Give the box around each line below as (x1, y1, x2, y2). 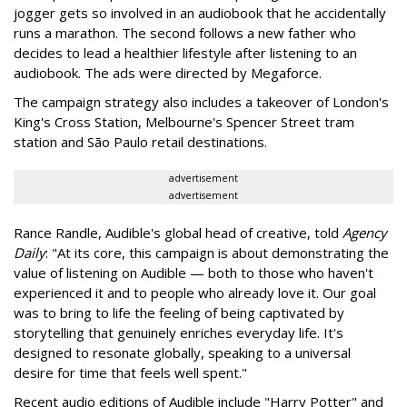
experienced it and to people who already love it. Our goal (14, 283, 376, 302)
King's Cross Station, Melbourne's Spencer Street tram (14, 112, 354, 131)
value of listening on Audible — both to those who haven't (14, 263, 373, 282)
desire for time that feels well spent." (14, 362, 247, 382)
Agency (342, 223, 387, 242)
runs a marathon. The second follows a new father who (14, 23, 356, 42)
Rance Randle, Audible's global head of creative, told (14, 223, 342, 242)
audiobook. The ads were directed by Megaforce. (14, 63, 322, 82)
